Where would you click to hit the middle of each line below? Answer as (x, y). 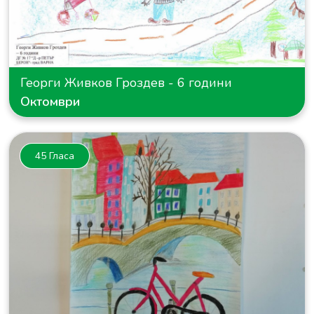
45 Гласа (55, 156)
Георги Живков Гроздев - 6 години (126, 82)
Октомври (50, 101)
